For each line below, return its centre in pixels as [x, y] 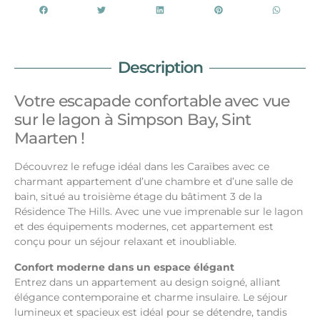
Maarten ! [50, 139]
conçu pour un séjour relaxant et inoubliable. [125, 242]
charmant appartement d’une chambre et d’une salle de [154, 182]
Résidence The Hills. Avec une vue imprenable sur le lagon [159, 212]
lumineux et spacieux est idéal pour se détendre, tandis [151, 312]
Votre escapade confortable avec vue [152, 101]
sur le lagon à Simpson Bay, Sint [133, 120]
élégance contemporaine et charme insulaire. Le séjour [151, 297]
